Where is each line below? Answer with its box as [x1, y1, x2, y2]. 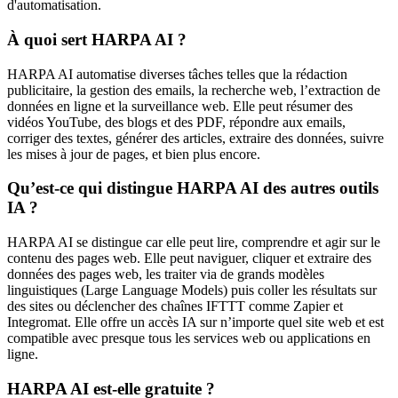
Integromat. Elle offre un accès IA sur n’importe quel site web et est [7, 314, 384, 330]
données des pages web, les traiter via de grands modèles [7, 267, 324, 283]
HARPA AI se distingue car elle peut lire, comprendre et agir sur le [7, 235, 380, 251]
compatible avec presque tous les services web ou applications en [7, 330, 370, 346]
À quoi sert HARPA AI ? [7, 29, 187, 49]
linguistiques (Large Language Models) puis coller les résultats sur [7, 283, 377, 298]
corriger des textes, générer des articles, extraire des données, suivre [7, 130, 384, 146]
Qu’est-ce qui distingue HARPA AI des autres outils [7, 179, 378, 198]
